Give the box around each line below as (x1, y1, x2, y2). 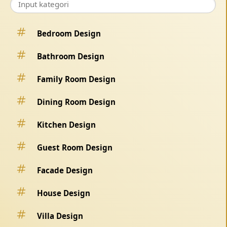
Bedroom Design (37, 28, 101, 39)
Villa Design (37, 210, 83, 221)
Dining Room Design (37, 96, 116, 107)
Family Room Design (37, 73, 116, 84)
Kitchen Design (37, 119, 96, 130)
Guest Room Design (37, 142, 112, 153)
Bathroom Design (37, 51, 104, 61)
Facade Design (37, 165, 93, 175)
